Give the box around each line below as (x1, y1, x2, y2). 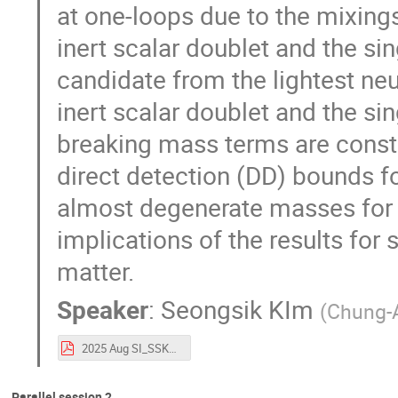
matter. (57, 253, 135, 288)
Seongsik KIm (161, 292, 314, 327)
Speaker (57, 292, 149, 327)
